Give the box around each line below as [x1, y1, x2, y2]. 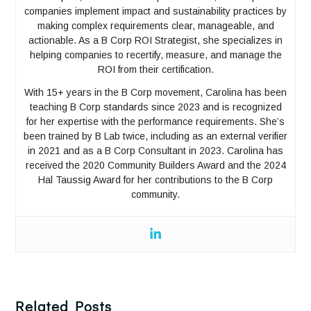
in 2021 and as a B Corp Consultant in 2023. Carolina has [28, 144, 283, 156]
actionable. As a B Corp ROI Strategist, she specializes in [28, 34, 283, 46]
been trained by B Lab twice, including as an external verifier [24, 130, 287, 142]
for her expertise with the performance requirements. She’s [26, 115, 285, 127]
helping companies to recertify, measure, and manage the [29, 49, 282, 60]
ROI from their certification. [97, 63, 214, 75]
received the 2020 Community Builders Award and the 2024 [25, 159, 286, 171]
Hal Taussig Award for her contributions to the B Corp [38, 174, 273, 185]
